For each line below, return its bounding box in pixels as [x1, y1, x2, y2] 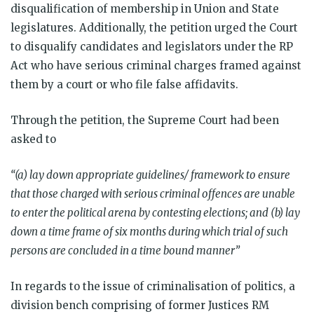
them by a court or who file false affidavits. [11, 77, 241, 91]
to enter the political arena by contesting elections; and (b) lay [11, 205, 300, 219]
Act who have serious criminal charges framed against [11, 58, 301, 72]
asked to [11, 132, 59, 146]
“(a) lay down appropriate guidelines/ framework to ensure [11, 168, 290, 182]
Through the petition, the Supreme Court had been [11, 113, 279, 127]
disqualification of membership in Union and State [11, 1, 279, 15]
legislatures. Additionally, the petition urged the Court [11, 20, 298, 34]
